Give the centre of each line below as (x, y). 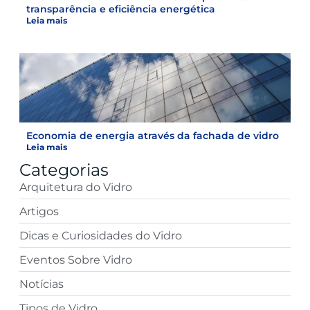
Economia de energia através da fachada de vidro (153, 135)
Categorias (64, 170)
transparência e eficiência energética (121, 9)
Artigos (39, 211)
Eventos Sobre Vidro (76, 259)
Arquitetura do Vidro (76, 187)
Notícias (42, 284)
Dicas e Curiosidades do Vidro (101, 235)
